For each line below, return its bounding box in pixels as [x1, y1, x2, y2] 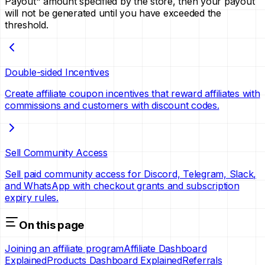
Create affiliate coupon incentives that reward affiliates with [5, 87, 260, 99]
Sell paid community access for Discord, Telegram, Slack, [5, 167, 256, 180]
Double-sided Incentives [5, 66, 109, 78]
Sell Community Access [5, 146, 108, 159]
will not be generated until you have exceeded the [5, 7, 221, 19]
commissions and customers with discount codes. [5, 99, 219, 111]
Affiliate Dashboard [124, 243, 207, 255]
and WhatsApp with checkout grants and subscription [5, 179, 240, 192]
